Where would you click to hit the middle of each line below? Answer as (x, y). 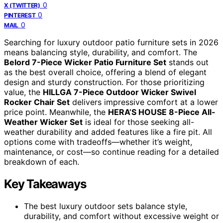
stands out (187, 62)
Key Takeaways (45, 184)
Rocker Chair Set (37, 102)
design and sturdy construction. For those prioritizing (104, 82)
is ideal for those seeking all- (138, 122)
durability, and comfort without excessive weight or (121, 216)
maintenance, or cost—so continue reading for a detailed (111, 152)
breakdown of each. (42, 162)
